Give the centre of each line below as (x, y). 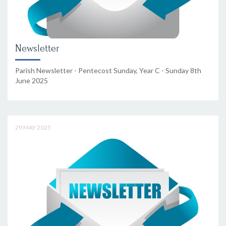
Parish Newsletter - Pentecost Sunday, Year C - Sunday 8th (108, 71)
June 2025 (32, 81)
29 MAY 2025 (33, 128)
